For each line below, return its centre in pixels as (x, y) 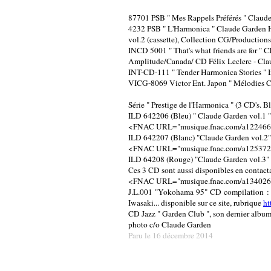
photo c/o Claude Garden (170, 224)
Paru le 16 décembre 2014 (171, 235)
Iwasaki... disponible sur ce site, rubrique (196, 202)
